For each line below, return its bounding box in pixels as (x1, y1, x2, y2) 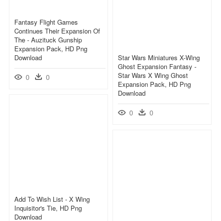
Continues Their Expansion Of (14, 26, 100, 36)
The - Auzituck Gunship (14, 35, 82, 44)
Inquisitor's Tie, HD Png (14, 203, 82, 213)
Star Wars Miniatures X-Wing (118, 52, 200, 62)
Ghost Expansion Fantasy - (118, 61, 196, 71)
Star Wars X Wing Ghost (118, 70, 188, 80)
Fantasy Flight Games (14, 17, 78, 27)
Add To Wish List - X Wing (14, 194, 90, 204)
